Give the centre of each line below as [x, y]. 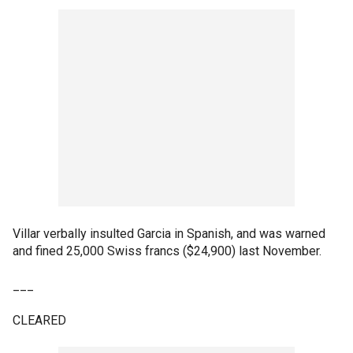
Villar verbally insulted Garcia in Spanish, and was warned [169, 233]
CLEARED [39, 320]
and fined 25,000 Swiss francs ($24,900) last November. [167, 251]
